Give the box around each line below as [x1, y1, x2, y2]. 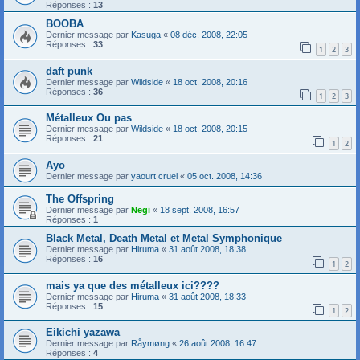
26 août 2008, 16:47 [179, 338, 256, 349]
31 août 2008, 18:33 [169, 291, 246, 301]
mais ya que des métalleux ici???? [46, 279, 219, 292]
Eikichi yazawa [46, 326, 120, 339]
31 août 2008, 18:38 [169, 244, 246, 255]
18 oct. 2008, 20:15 [173, 124, 247, 134]
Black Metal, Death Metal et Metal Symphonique [46, 232, 282, 245]
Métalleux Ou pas [46, 112, 132, 125]
